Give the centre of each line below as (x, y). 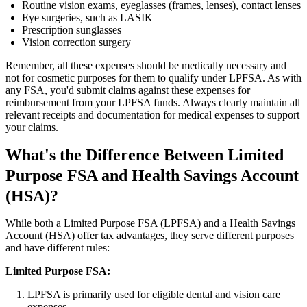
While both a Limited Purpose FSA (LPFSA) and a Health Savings (150, 223)
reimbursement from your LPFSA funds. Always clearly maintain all (153, 103)
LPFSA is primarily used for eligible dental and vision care (154, 295)
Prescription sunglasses (72, 30)
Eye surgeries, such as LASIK (87, 18)
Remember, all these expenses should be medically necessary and (146, 66)
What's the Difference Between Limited (145, 155)
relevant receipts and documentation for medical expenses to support (152, 115)
